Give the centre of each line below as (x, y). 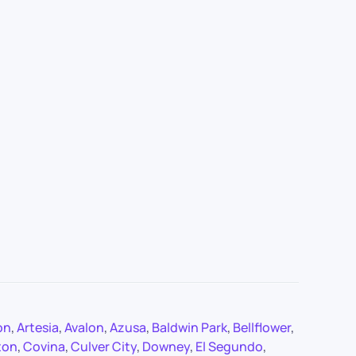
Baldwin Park (190, 327)
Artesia (38, 327)
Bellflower (262, 327)
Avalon (84, 327)
